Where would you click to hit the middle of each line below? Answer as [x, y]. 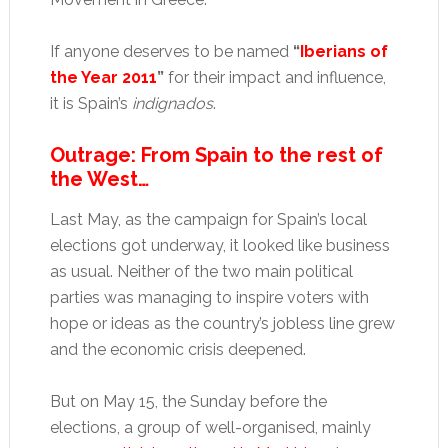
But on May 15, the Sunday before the [188, 401]
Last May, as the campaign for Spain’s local [208, 219]
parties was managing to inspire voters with [209, 297]
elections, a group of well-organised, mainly [210, 427]
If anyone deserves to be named [171, 51]
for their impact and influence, [274, 77]
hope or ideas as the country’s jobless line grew [222, 323]
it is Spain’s [90, 103]
